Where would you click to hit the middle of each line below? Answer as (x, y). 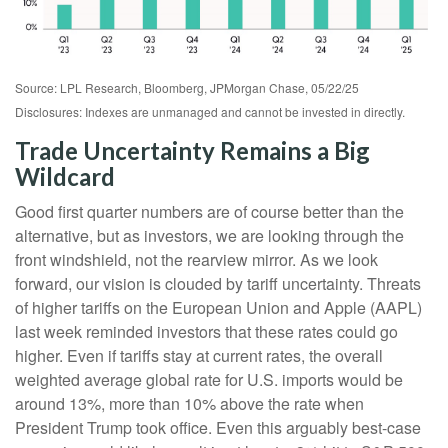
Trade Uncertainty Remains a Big (192, 150)
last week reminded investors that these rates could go (206, 331)
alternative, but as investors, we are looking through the (209, 235)
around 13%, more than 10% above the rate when (189, 403)
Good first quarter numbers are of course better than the (209, 211)
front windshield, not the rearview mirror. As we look (196, 259)
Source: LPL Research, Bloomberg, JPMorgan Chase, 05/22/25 (187, 87)
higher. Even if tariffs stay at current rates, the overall (199, 355)
